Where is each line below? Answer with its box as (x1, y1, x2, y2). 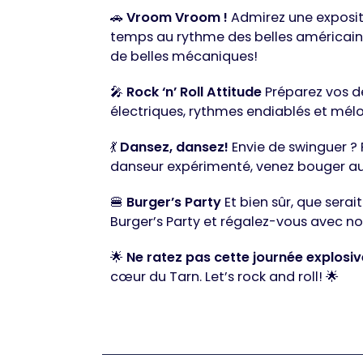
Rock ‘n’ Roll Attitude (126, 83, 262, 102)
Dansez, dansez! (120, 138, 228, 157)
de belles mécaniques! (110, 47, 258, 66)
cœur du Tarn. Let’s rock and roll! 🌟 (110, 267, 339, 287)
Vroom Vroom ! (126, 8, 228, 28)
